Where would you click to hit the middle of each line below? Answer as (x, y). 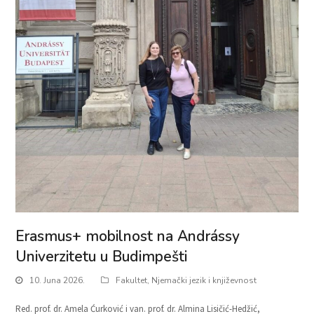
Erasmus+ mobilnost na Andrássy (128, 237)
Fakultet (132, 281)
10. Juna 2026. (57, 281)
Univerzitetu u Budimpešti (102, 257)
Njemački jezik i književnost (204, 281)
